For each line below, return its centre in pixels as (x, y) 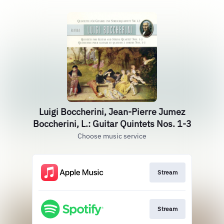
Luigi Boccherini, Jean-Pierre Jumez (112, 112)
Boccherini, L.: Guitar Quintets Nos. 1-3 (112, 124)
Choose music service (112, 136)
